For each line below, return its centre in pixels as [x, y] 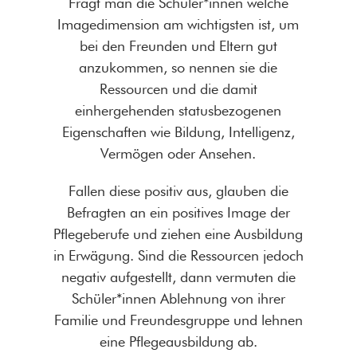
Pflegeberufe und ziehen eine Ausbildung [178, 234]
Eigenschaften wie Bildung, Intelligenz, [178, 132]
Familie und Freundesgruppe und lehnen [178, 320]
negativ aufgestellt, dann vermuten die [178, 277]
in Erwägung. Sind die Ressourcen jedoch [178, 256]
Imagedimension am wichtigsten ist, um [178, 25]
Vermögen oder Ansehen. [178, 154]
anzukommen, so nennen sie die [178, 68]
